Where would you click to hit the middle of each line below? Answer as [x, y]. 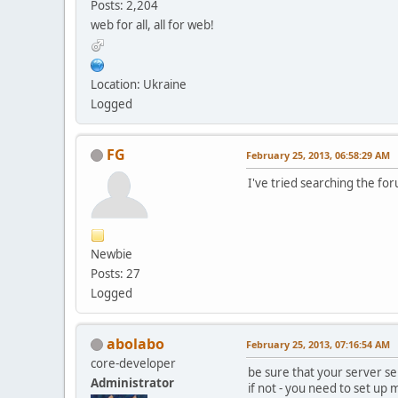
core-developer [133, 363]
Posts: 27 [115, 273]
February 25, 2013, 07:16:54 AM [318, 344]
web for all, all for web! [152, 24]
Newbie [111, 254]
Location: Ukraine [139, 84]
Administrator [132, 382]
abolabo [135, 343]
